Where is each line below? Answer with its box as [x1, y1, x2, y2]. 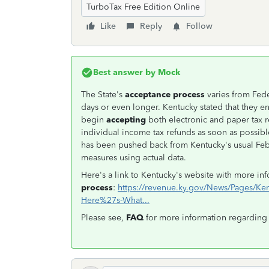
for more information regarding [144, 213, 267, 223]
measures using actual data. [81, 153, 186, 163]
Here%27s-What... [81, 195, 150, 205]
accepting [106, 115, 146, 125]
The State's [81, 89, 122, 100]
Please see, [81, 213, 126, 223]
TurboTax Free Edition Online [86, 2, 200, 12]
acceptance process [122, 89, 205, 100]
